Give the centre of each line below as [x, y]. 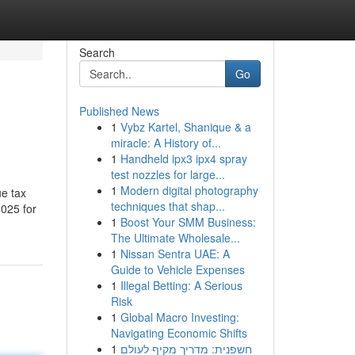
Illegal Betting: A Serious [181, 285]
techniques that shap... [168, 206]
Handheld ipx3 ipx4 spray [183, 158]
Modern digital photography [189, 190]
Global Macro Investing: [179, 317]
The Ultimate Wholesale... [175, 238]
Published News [119, 111]
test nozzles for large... [168, 174]
